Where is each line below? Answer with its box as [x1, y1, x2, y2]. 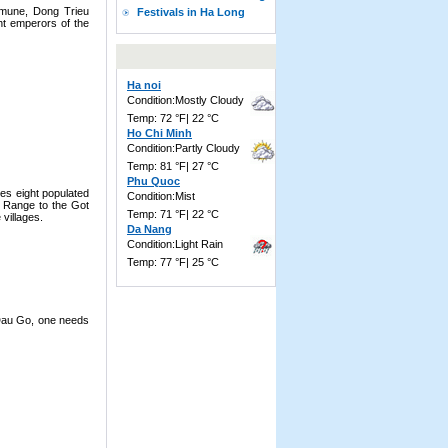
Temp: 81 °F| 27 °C [127, 160, 219, 172]
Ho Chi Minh [127, 127, 192, 139]
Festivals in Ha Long [137, 6, 245, 18]
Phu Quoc [127, 175, 180, 187]
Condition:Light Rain [127, 238, 223, 250]
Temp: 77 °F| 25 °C [127, 256, 219, 268]
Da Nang [127, 223, 172, 235]
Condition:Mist [127, 190, 195, 202]
